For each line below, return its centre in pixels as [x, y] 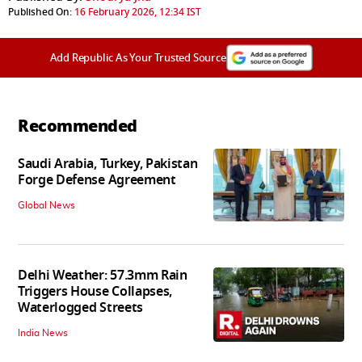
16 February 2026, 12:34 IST [138, 12]
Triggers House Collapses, [95, 292]
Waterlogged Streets [80, 308]
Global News [46, 206]
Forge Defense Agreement [97, 181]
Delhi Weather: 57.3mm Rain [103, 276]
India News [43, 333]
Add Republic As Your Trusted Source [138, 57]
